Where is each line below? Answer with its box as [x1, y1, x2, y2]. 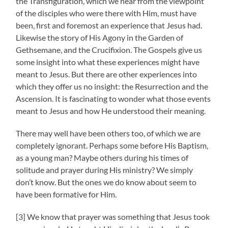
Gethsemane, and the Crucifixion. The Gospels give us [16, 44, 203, 54]
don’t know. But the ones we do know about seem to [16, 177, 197, 187]
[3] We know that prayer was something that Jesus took [16, 211, 210, 221]
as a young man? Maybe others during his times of [16, 152, 189, 162]
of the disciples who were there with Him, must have [16, 8, 197, 18]
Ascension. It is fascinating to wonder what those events [16, 93, 211, 103]
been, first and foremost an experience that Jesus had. [16, 20, 203, 30]
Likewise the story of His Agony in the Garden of [16, 32, 184, 42]
